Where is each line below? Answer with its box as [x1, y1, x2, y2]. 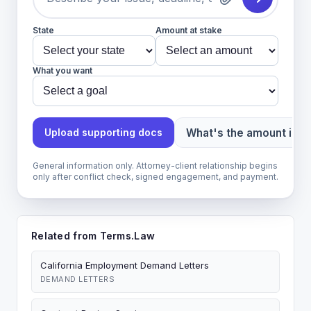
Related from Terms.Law [31, 230, 155, 242]
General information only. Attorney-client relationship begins [33, 160, 278, 171]
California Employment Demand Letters [40, 260, 209, 271]
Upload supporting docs [44, 126, 162, 138]
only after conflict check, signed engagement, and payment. [33, 171, 278, 182]
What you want [33, 65, 92, 76]
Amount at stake [155, 25, 222, 35]
